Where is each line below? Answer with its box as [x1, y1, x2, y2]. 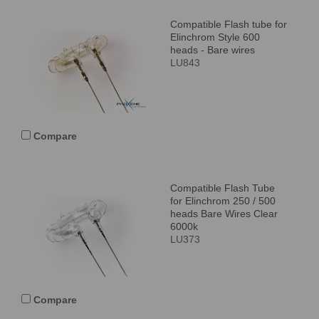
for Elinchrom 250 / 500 [170, 194, 276, 206]
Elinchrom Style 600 [170, 31, 260, 43]
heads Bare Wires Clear [170, 207, 278, 219]
